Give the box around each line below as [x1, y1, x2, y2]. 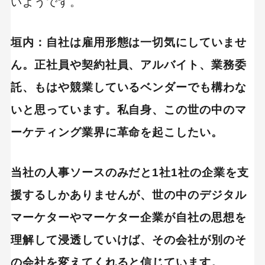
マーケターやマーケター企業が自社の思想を [10, 211, 247, 224]
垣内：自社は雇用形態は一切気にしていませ [10, 36, 247, 49]
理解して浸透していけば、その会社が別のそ [10, 233, 247, 246]
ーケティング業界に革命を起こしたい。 [10, 126, 224, 139]
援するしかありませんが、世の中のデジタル [10, 188, 247, 201]
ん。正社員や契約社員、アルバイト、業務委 [10, 59, 247, 72]
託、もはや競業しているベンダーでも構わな [10, 81, 247, 94]
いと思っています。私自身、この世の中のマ [10, 104, 247, 117]
